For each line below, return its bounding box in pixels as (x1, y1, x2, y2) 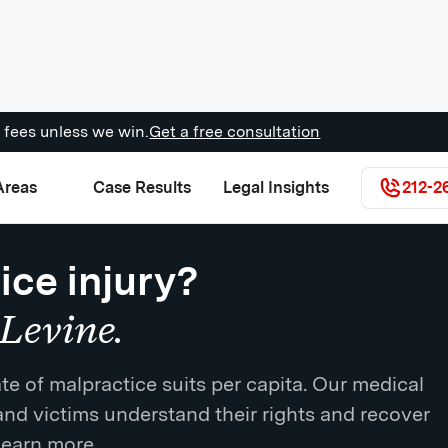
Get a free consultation (149, 122, 321, 141)
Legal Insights (222, 177, 329, 197)
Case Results (92, 177, 191, 197)
